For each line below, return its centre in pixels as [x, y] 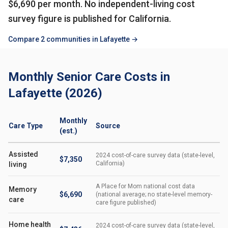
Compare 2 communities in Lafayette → [73, 39]
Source [108, 126]
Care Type [26, 126]
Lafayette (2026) [55, 93]
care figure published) [126, 203]
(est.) [68, 131]
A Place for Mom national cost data [145, 186]
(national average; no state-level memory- [154, 194]
